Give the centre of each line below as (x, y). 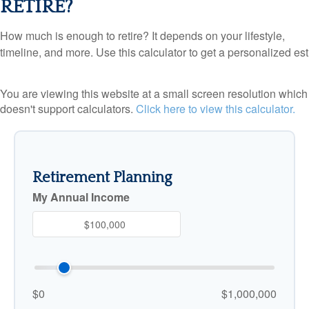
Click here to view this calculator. (216, 109)
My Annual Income (81, 197)
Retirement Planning (102, 178)
